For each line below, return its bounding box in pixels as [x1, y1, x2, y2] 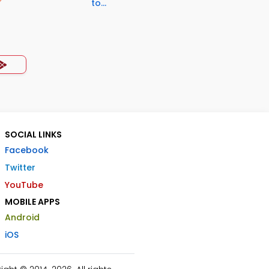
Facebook [5, 144, 49, 156]
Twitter [5, 162, 35, 174]
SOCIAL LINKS [5, 128, 62, 141]
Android [5, 211, 40, 223]
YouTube [5, 179, 43, 191]
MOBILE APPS [5, 196, 60, 208]
